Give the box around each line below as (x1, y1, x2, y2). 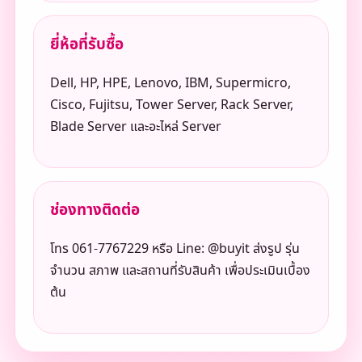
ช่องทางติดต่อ (49, 199, 140, 222)
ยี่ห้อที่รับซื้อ (49, 33, 124, 57)
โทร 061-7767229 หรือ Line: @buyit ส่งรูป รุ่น (49, 238, 300, 259)
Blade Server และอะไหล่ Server (49, 117, 221, 137)
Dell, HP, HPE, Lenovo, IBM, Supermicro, (49, 74, 291, 94)
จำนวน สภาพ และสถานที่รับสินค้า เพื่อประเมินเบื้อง (49, 260, 310, 280)
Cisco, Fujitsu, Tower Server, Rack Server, (49, 95, 293, 116)
